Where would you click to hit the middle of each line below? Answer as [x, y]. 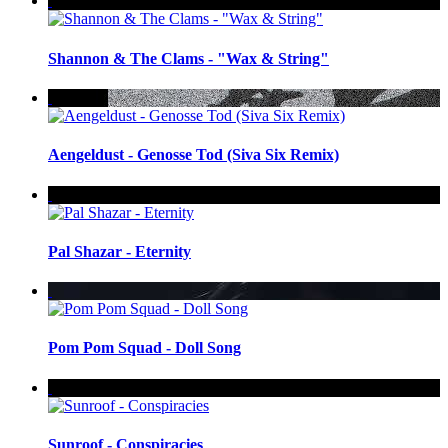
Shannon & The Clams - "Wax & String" [188, 58]
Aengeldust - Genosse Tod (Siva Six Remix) [193, 155]
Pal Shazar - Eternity [119, 251]
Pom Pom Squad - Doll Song [144, 348]
